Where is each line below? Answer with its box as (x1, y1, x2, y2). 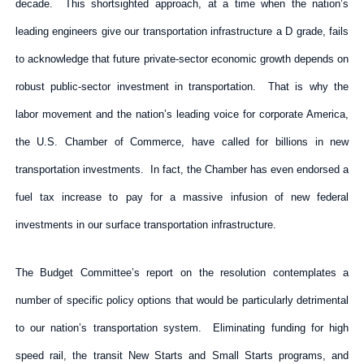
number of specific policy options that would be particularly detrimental (15, 293, 349, 306)
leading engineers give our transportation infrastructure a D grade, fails (15, 24, 349, 37)
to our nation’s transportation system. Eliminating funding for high (15, 321, 349, 334)
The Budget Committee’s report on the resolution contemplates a (15, 266, 349, 279)
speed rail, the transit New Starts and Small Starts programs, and (15, 349, 349, 362)
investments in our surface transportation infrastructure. (15, 218, 276, 231)
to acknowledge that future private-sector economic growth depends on (15, 52, 349, 65)
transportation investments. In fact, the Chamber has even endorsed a (15, 162, 349, 175)
